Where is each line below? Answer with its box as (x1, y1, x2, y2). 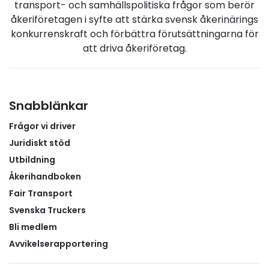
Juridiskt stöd (9, 136, 70, 149)
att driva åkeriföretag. (82, 41, 187, 55)
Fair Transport (9, 187, 73, 199)
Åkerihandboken (9, 170, 81, 183)
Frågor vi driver (9, 119, 76, 132)
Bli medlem (9, 220, 57, 233)
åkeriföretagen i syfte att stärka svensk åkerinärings (11, 12, 258, 26)
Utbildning (9, 153, 55, 166)
